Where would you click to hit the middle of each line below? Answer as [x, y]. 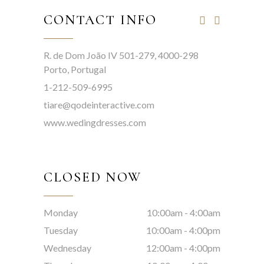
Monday [61, 212]
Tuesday [61, 230]
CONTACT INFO [100, 20]
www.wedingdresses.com [95, 122]
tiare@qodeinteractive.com [99, 104]
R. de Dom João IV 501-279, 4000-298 [121, 55]
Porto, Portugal [75, 69]
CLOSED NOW [93, 177]
